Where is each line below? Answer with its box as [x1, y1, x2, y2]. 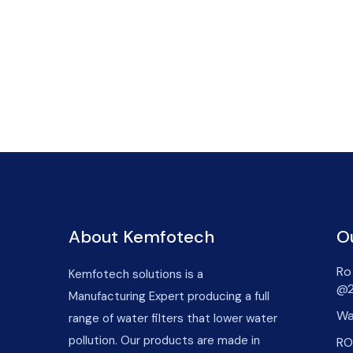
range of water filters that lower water [69, 310, 277, 326]
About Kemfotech [69, 225, 214, 248]
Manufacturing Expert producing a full [69, 288, 269, 304]
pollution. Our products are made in [69, 332, 260, 348]
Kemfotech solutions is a [69, 266, 203, 282]
